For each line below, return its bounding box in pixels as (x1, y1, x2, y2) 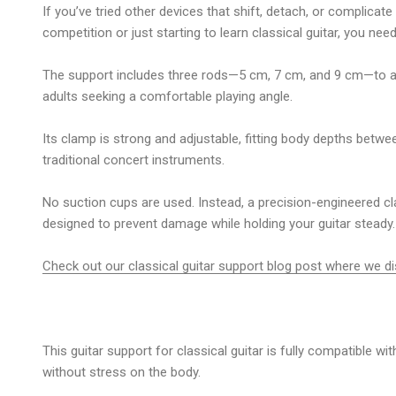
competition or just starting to (42, 24, 220, 41)
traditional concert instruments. (42, 151, 225, 168)
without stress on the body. (42, 363, 201, 380)
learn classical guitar (220, 24, 338, 41)
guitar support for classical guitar (71, 342, 263, 359)
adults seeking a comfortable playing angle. (42, 88, 293, 104)
